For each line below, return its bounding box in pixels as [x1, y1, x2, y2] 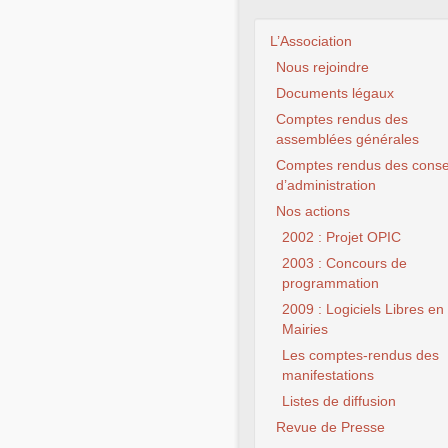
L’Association [270, 33, 352, 50]
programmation [282, 275, 379, 292]
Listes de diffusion [282, 393, 396, 410]
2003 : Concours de [282, 255, 407, 272]
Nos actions [276, 203, 350, 220]
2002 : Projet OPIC [282, 229, 401, 246]
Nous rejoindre [276, 59, 369, 76]
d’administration [276, 177, 376, 194]
